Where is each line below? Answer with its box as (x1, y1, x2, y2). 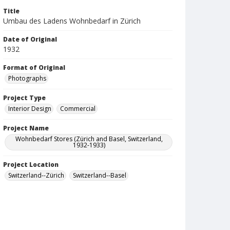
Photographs (8, 74, 46, 83)
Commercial (60, 104, 95, 113)
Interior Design (8, 104, 51, 113)
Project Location (3, 160, 59, 169)
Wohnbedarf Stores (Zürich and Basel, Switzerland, (15, 135, 163, 143)
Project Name (3, 124, 49, 132)
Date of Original (3, 35, 57, 44)
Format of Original (3, 63, 65, 72)
